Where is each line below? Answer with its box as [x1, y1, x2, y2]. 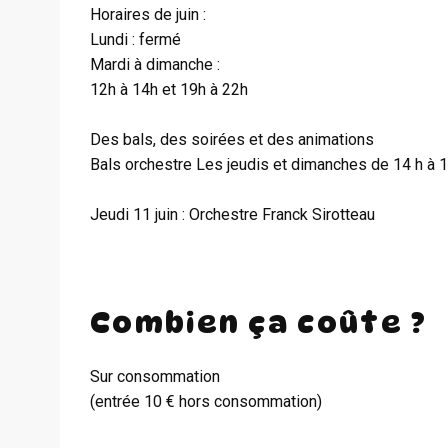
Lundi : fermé [90, 30, 181, 49]
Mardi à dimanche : [90, 55, 220, 74]
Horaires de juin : [90, 5, 206, 24]
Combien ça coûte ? [90, 304, 428, 340]
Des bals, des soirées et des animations [90, 130, 374, 149]
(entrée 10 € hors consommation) [90, 391, 322, 411]
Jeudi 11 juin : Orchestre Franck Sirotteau [90, 205, 375, 224]
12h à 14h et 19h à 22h [90, 80, 248, 99]
